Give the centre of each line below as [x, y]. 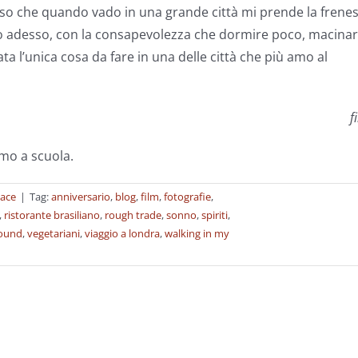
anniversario [81, 197]
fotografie [187, 197]
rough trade [133, 215]
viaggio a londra [122, 233]
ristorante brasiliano [52, 215]
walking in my [197, 233]
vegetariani [54, 233]
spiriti [215, 215]
